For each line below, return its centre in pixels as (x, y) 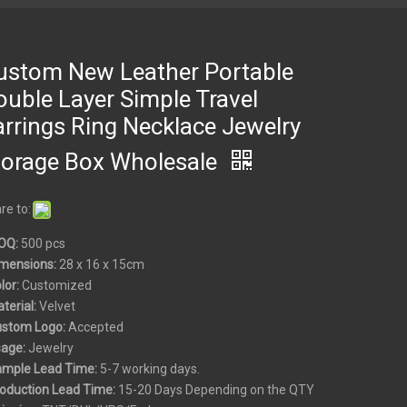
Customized (56, 286)
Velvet (57, 307)
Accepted (95, 328)
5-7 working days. (148, 369)
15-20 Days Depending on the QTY (214, 390)
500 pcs (43, 244)
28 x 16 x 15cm (101, 265)
